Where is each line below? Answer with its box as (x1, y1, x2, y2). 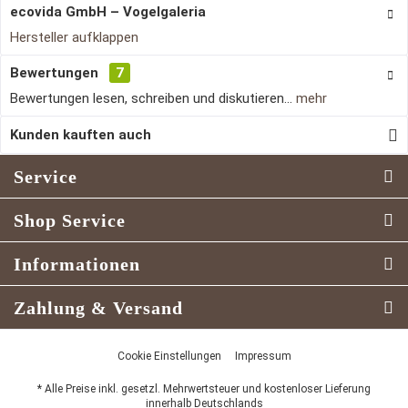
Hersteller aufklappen (10, 29, 138, 46)
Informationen (14, 254, 140, 274)
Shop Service (14, 210, 126, 230)
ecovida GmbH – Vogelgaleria (10, 4, 206, 20)
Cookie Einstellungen (117, 350, 221, 363)
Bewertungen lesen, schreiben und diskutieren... (10, 90, 292, 107)
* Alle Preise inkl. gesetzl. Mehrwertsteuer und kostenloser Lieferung (37, 382, 371, 396)
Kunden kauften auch (10, 127, 151, 143)
